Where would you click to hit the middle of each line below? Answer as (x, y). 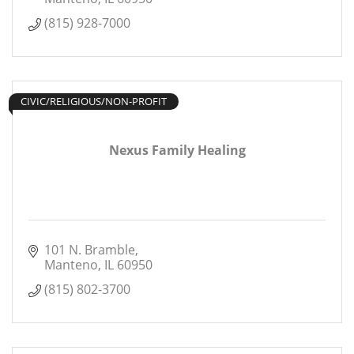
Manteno (71, 265)
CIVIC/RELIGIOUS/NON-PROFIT (94, 101)
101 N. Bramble (90, 250)
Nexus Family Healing (177, 150)
